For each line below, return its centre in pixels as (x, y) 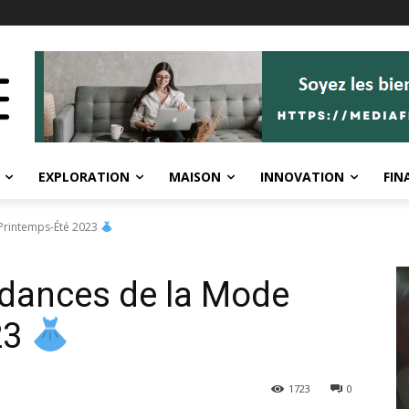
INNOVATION (302, 177)
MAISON (195, 177)
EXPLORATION (84, 177)
